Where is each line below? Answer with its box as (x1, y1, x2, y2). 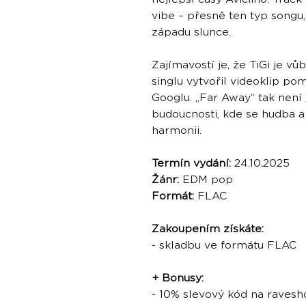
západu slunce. (152, 26, 231, 39)
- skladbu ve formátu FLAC (152, 239, 296, 252)
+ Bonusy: (152, 272, 204, 285)
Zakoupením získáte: (152, 223, 264, 236)
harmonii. (152, 124, 201, 137)
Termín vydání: (152, 157, 231, 170)
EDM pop (179, 173, 233, 186)
